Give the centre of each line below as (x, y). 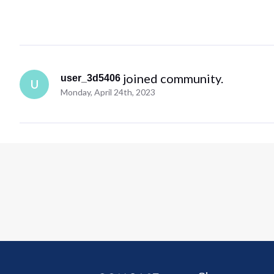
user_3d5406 (91, 78)
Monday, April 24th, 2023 (108, 92)
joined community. (173, 78)
